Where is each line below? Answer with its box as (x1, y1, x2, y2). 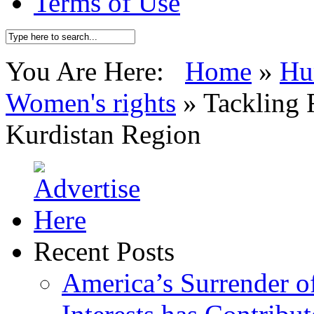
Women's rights (6, 88, 176, 118)
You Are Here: (6, 56, 185, 86)
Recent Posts (34, 236, 175, 266)
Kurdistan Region (6, 119, 201, 149)
